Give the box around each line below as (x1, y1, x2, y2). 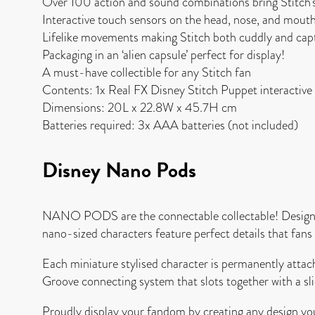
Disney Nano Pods (42, 154, 196, 186)
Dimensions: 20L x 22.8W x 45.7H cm (42, 98, 237, 116)
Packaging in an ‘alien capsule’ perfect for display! (42, 45, 285, 63)
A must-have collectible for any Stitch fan (42, 63, 251, 81)
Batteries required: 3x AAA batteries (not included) (42, 115, 298, 134)
